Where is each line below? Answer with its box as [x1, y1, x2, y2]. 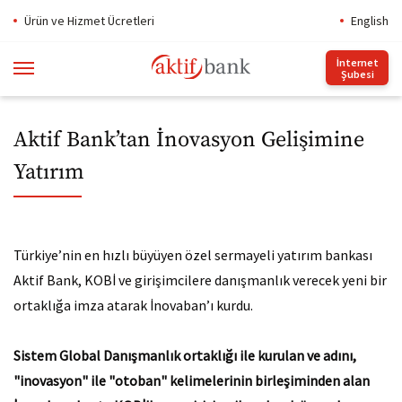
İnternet [336, 55, 379, 69]
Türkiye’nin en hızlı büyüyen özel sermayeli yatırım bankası [13, 246, 372, 264]
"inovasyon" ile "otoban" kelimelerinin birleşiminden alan [13, 371, 370, 389]
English [351, 13, 389, 29]
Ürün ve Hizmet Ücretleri [24, 13, 154, 29]
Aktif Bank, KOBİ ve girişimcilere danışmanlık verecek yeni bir [13, 271, 387, 289]
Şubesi [340, 66, 374, 81]
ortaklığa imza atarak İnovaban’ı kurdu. [13, 296, 253, 314]
